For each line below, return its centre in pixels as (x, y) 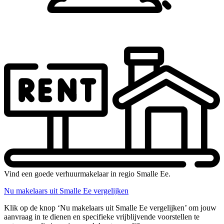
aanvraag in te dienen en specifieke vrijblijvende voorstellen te (102, 217)
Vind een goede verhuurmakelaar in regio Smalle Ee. (87, 174)
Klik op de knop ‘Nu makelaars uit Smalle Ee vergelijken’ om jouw (110, 208)
